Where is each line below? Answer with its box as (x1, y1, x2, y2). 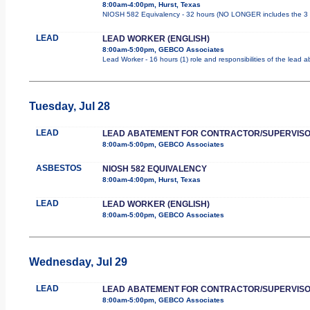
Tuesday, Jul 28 (28, 100, 110, 112)
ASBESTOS (35, 163, 82, 173)
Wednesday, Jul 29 (28, 255, 127, 268)
